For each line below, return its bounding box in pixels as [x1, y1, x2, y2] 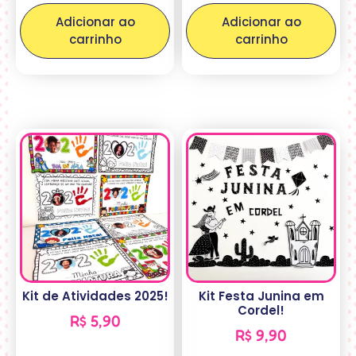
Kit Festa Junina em [198, 287, 324, 304]
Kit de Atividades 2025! [21, 287, 168, 304]
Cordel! [238, 301, 284, 319]
